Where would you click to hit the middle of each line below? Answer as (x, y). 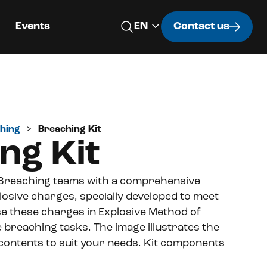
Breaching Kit (70, 129)
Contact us (201, 27)
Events (33, 27)
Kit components (184, 243)
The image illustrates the (155, 228)
